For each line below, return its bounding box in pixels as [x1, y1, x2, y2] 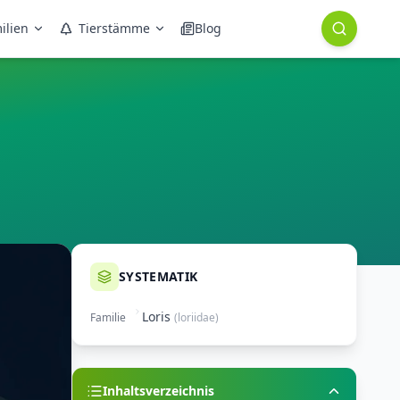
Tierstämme [79, 20, 150, 37]
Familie [90, 310, 126, 325]
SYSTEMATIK [119, 268, 198, 285]
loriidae [178, 310, 215, 325]
